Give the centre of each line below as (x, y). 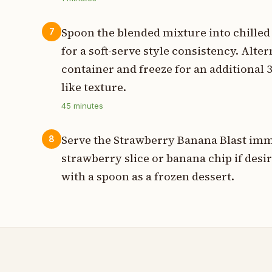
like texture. (94, 87)
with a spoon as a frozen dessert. (148, 177)
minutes (87, 105)
